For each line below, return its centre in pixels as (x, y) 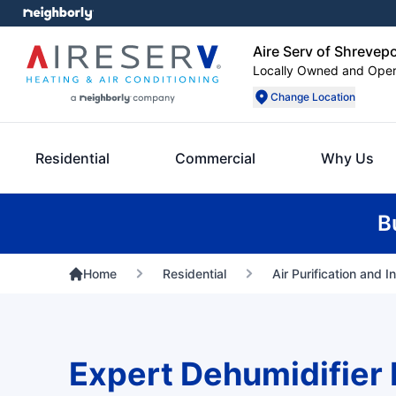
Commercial (215, 158)
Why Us (347, 158)
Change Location (313, 97)
